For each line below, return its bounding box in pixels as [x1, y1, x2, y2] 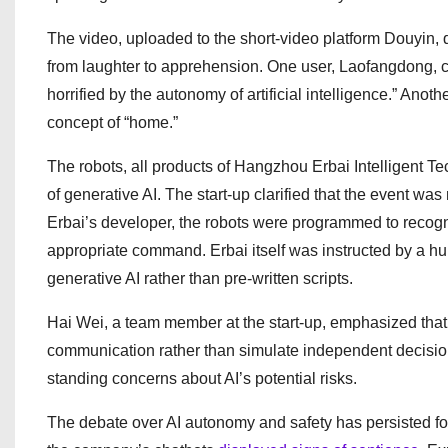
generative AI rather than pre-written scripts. [47, 270, 353, 288]
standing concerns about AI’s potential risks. [47, 370, 357, 388]
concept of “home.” [47, 114, 178, 132]
